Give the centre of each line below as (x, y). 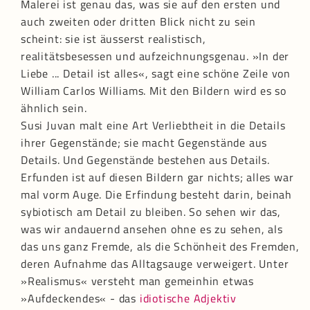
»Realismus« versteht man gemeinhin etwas (137, 281)
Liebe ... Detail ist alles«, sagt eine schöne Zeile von (156, 74)
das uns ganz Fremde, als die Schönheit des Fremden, (160, 247)
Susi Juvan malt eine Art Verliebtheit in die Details (153, 126)
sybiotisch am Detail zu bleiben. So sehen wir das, (151, 212)
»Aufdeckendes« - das (80, 299)
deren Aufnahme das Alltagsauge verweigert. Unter (155, 264)
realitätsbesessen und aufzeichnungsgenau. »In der (155, 56)
